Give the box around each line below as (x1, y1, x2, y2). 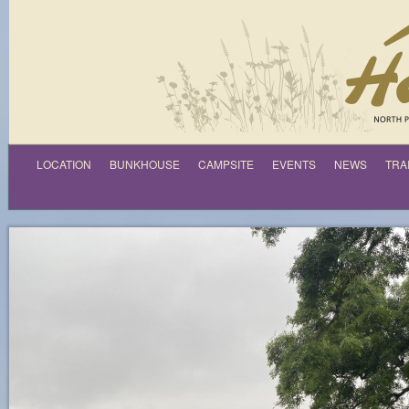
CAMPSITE (198, 156, 254, 172)
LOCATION (37, 156, 91, 172)
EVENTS (272, 156, 316, 172)
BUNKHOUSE (110, 156, 180, 172)
